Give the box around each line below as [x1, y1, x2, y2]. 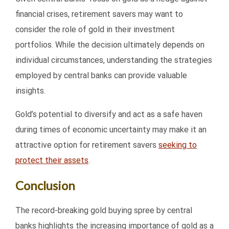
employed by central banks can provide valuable [15, 71, 187, 81]
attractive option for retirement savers [15, 140, 158, 150]
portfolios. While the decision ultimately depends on [15, 40, 204, 50]
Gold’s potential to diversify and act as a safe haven [15, 109, 202, 120]
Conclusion [15, 178, 75, 193]
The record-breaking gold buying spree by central [15, 205, 192, 216]
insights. [15, 86, 45, 96]
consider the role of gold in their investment [15, 25, 175, 35]
